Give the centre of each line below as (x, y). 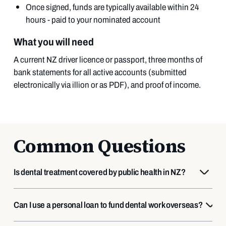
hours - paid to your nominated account (93, 20)
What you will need (53, 42)
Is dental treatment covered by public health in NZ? (99, 172)
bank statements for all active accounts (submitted (100, 72)
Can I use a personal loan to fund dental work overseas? (108, 205)
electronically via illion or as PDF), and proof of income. (107, 85)
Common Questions (99, 146)
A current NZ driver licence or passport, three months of (108, 60)
